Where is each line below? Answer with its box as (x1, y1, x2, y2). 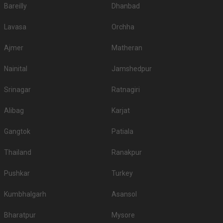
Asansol (111, 190, 137, 199)
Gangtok (4, 127, 30, 136)
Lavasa (4, 23, 26, 31)
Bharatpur (4, 211, 36, 220)
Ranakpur (111, 148, 142, 157)
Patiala (111, 127, 133, 136)
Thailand (4, 148, 31, 157)
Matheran (111, 44, 142, 52)
